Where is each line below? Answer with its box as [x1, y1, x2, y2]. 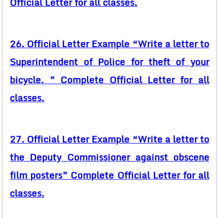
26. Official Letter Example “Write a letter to [10, 36, 209, 52]
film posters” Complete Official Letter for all [10, 168, 209, 183]
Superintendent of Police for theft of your [10, 54, 209, 70]
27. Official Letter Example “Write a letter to [10, 132, 209, 147]
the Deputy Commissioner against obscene [10, 150, 209, 165]
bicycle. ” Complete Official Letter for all [10, 73, 209, 88]
